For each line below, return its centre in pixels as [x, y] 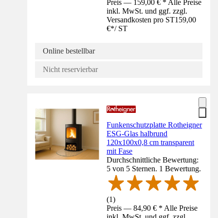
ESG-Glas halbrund [137, 134]
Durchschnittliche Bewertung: [153, 160]
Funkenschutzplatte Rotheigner [154, 125]
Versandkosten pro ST [141, 20]
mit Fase [120, 151]
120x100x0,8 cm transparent [151, 143]
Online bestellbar [69, 51]
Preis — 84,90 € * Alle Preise [152, 208]
